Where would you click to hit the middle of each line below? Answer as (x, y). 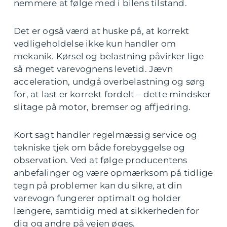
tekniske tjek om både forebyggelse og (100, 147)
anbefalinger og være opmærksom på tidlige (113, 173)
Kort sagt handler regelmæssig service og (106, 135)
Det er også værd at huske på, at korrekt (102, 31)
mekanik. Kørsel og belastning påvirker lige (109, 56)
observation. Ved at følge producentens (101, 160)
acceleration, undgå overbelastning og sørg (110, 82)
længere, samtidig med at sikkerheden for (107, 211)
